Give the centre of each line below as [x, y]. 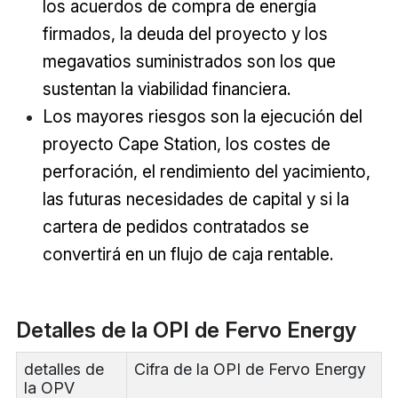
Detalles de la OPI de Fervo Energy [186, 330]
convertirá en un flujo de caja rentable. [187, 255]
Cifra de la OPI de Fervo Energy [250, 369]
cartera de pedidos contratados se [175, 227]
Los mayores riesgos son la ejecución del [202, 117]
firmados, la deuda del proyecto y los [185, 34]
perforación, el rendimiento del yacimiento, [206, 172]
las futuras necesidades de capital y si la [195, 199]
